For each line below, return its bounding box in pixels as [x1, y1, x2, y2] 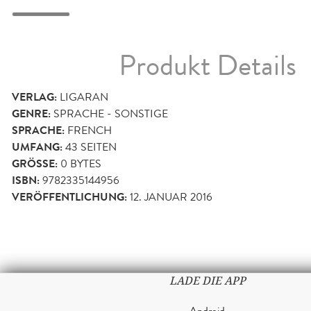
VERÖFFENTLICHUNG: [12, 188, 127, 205]
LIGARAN [60, 88, 108, 105]
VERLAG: [12, 88, 57, 106]
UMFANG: [12, 138, 62, 155]
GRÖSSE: [12, 155, 55, 172]
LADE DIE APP [169, 273, 246, 288]
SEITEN [78, 138, 117, 155]
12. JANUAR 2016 [130, 188, 212, 205]
